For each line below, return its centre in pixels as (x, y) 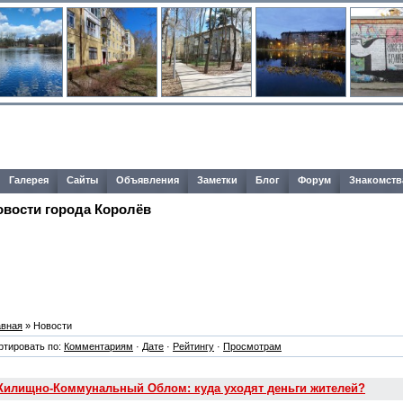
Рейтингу (193, 346)
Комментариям (99, 346)
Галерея (29, 180)
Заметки (217, 180)
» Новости (47, 325)
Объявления (148, 180)
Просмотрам (252, 346)
